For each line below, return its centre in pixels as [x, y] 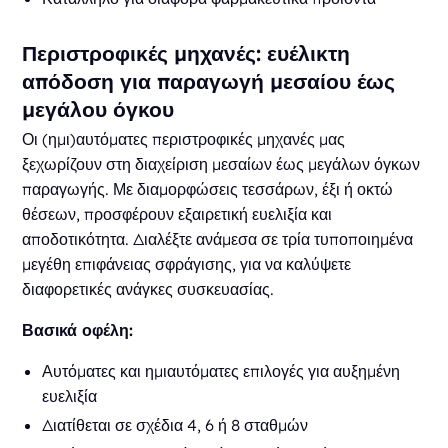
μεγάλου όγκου [98, 108]
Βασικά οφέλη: [78, 329]
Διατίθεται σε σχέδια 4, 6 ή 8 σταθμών [175, 424]
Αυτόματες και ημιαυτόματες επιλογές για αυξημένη [221, 370]
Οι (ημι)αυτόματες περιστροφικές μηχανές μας [184, 138]
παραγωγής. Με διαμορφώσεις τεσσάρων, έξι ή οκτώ [208, 188]
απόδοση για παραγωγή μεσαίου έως [209, 80]
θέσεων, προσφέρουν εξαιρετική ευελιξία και [177, 213]
